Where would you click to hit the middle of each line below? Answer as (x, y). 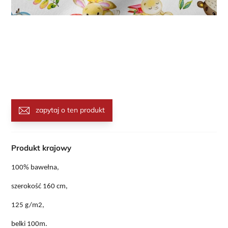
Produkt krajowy (41, 148)
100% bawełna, (35, 168)
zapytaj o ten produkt (70, 110)
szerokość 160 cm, (40, 187)
